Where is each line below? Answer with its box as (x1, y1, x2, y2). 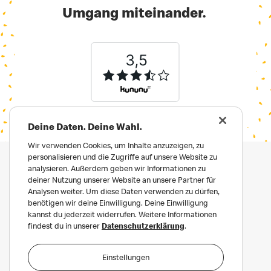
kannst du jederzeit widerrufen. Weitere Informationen (28, 209, 217, 219)
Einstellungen (102, 252, 150, 262)
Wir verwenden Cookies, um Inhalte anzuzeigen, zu (28, 140, 204, 150)
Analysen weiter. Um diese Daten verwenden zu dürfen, (28, 186, 220, 196)
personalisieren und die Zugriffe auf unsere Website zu (28, 152, 217, 162)
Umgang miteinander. (62, 2, 209, 21)
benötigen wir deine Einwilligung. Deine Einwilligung (28, 198, 208, 207)
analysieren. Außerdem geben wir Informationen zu (28, 163, 206, 173)
